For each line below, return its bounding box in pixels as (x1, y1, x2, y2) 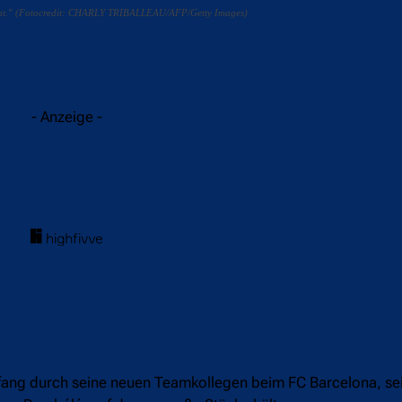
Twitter (92, 55, 125, 69)
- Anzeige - (31, 107, 102, 126)
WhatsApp (181, 55, 229, 69)
